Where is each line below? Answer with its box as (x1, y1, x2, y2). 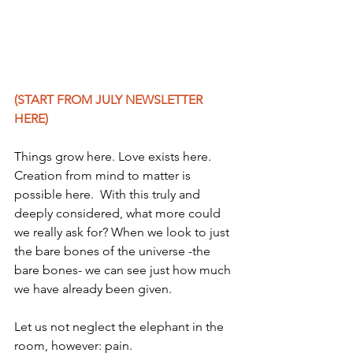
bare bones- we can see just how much (14, 262, 234, 278)
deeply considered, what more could (14, 206, 224, 221)
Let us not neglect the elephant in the (14, 319, 227, 335)
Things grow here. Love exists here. (14, 149, 214, 165)
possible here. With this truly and (14, 187, 203, 203)
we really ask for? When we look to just (14, 225, 232, 240)
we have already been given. (14, 281, 172, 297)
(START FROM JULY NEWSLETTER (14, 92, 206, 108)
